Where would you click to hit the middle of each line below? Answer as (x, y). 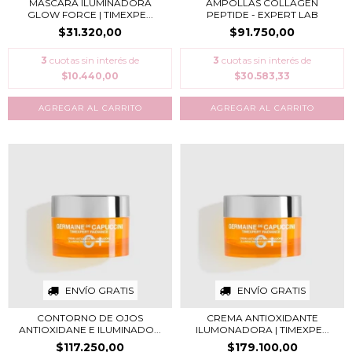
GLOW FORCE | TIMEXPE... (90, 14)
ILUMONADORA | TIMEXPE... (262, 329)
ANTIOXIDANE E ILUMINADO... (90, 329)
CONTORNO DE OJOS (90, 317)
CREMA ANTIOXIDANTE (262, 317)
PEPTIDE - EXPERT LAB (262, 14)
